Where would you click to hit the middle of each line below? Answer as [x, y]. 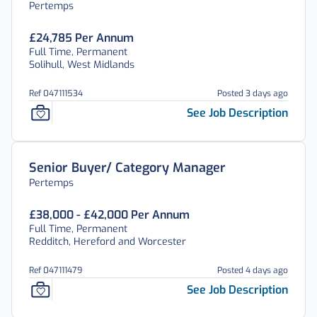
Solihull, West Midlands [82, 65]
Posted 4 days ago [253, 270]
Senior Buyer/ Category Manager [127, 168]
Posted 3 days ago [253, 93]
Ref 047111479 [56, 270]
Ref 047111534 [56, 93]
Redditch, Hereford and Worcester [108, 242]
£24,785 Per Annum [81, 38]
